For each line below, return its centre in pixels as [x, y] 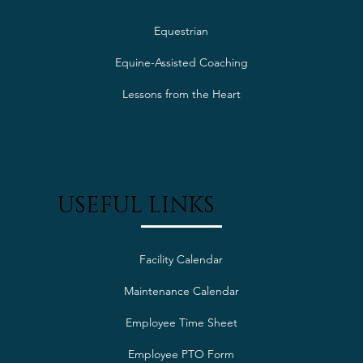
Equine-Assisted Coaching [181, 62]
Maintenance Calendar [181, 291]
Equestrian [181, 30]
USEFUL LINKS [137, 205]
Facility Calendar [181, 260]
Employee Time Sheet [181, 323]
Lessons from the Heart [181, 94]
